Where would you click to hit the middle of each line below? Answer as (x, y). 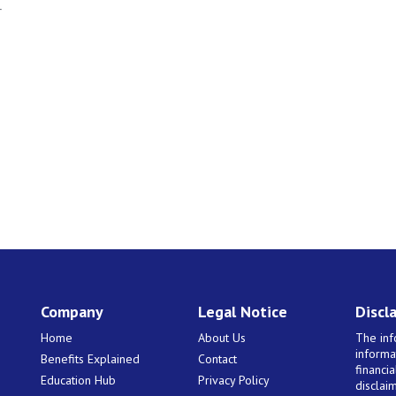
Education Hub (79, 380)
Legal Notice (243, 311)
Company (72, 311)
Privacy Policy (234, 380)
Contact (218, 358)
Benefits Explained (91, 358)
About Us (222, 337)
